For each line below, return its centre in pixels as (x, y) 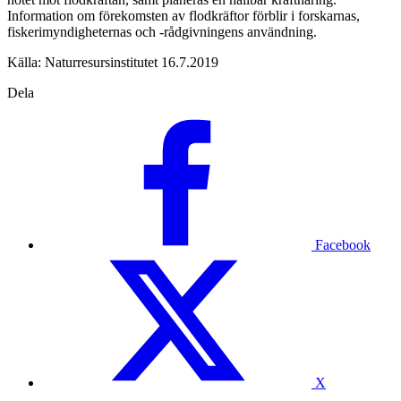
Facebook (343, 244)
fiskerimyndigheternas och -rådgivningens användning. (162, 31)
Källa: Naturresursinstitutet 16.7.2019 (113, 62)
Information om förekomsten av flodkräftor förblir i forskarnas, (183, 15)
